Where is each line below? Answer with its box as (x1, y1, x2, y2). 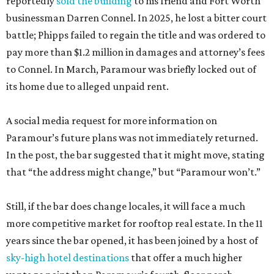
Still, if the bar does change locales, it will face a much (6, 200, 245, 213)
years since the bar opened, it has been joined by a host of (6, 234, 258, 247)
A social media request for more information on (6, 114, 217, 127)
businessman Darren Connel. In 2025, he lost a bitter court (6, 12, 267, 24)
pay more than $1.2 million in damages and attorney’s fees (6, 46, 265, 59)
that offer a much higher (129, 251, 242, 264)
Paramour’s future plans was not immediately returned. (6, 131, 258, 144)
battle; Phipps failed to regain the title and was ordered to (6, 29, 265, 42)
